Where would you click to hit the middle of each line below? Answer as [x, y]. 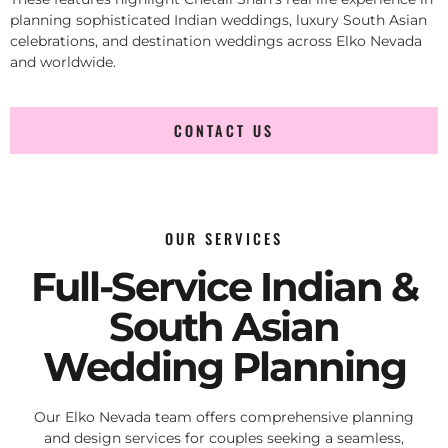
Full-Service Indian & [224, 287]
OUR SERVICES [224, 239]
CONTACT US [224, 131]
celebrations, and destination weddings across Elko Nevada [216, 40]
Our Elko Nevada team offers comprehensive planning [224, 417]
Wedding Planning [224, 367]
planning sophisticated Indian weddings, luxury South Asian [218, 19]
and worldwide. [63, 61]
